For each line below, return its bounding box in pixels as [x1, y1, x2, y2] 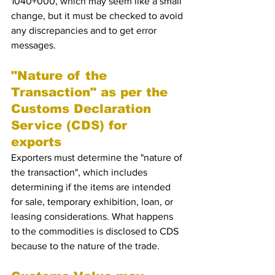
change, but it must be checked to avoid [11, 10, 185, 21]
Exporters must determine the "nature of [11, 152, 185, 163]
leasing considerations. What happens [11, 211, 176, 222]
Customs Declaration [11, 102, 155, 115]
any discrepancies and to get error [11, 25, 159, 36]
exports [11, 135, 66, 149]
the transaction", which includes [11, 167, 150, 177]
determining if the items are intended [11, 182, 173, 192]
